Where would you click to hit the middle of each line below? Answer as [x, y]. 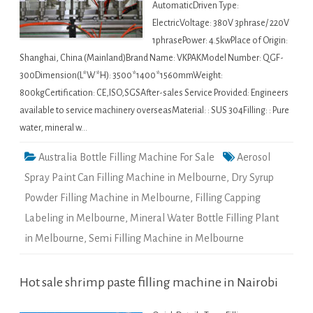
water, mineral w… [53, 128]
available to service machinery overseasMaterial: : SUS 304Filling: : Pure [154, 111]
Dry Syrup [253, 178]
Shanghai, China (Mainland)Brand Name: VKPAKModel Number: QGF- [152, 58]
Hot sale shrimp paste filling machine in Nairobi [149, 283]
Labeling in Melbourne [75, 218]
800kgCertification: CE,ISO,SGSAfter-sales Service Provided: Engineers [154, 93]
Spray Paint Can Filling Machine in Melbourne [125, 178]
